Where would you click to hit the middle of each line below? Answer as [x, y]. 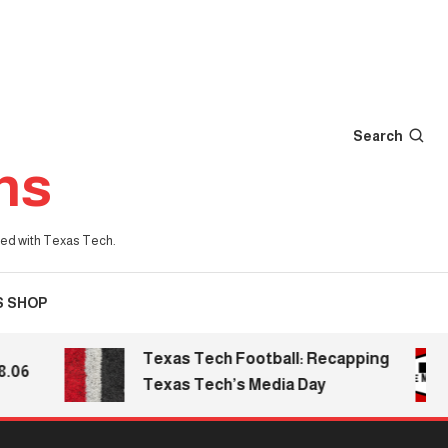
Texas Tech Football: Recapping [241, 358]
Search [378, 135]
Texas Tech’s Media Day [209, 384]
